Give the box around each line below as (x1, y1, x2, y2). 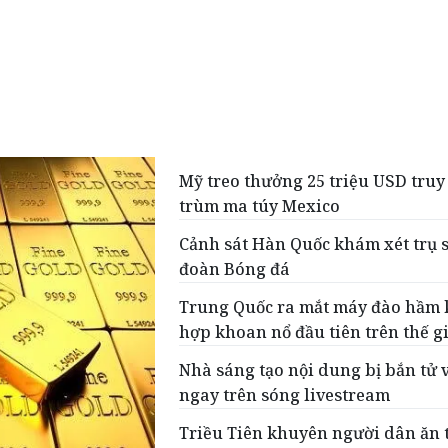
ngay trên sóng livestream (179, 384, 391, 406)
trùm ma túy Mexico (179, 195, 341, 217)
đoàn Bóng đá (179, 258, 291, 280)
